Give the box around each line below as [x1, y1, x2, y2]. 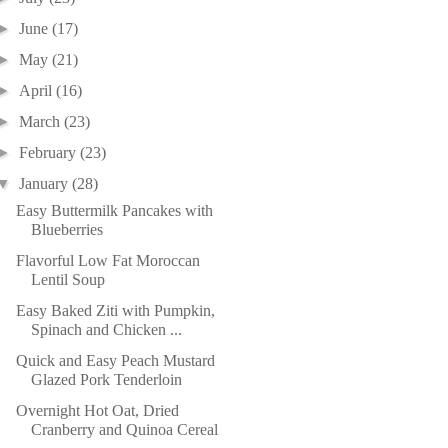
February [19, 144, 81, 161]
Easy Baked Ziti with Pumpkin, [15, 302, 215, 319]
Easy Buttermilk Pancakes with [15, 202, 213, 219]
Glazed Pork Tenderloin [30, 371, 182, 388]
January [19, 175, 73, 192]
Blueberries [30, 221, 103, 238]
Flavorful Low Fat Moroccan [15, 252, 200, 269]
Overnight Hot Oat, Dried [15, 402, 179, 419]
